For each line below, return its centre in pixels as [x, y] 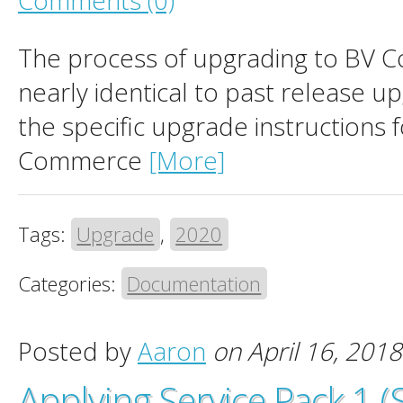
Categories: [70, 283]
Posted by [78, 350]
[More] [187, 160]
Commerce [83, 160]
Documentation [194, 283]
